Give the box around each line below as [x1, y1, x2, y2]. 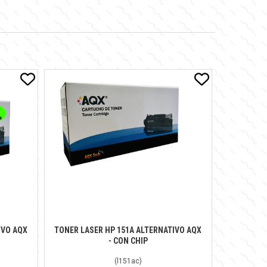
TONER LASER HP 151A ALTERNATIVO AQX [54, 225, 202, 235]
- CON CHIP [108, 235, 148, 246]
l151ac [116, 256, 139, 265]
